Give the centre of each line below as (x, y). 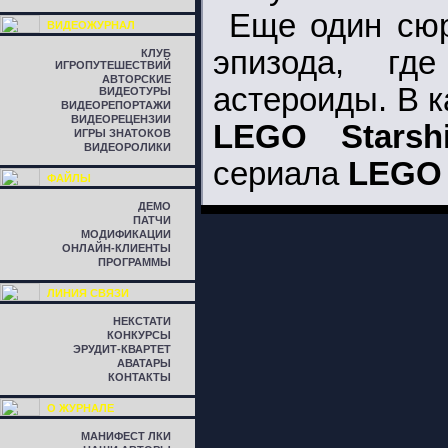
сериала (280, 174)
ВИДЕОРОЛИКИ (127, 147)
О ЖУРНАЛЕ (80, 408)
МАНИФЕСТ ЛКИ (126, 436)
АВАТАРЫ (144, 363)
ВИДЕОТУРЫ (135, 91)
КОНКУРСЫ (139, 335)
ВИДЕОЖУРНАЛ (91, 25)
